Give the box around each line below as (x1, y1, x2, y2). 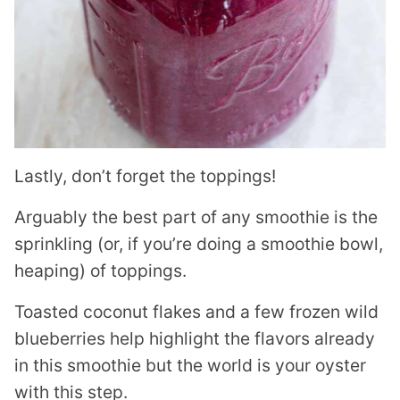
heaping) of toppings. (14, 260, 187, 282)
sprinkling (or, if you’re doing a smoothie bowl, (14, 233, 383, 255)
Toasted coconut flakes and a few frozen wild (14, 301, 379, 323)
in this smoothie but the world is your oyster (14, 354, 366, 377)
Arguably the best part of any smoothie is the (14, 206, 378, 229)
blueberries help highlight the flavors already (14, 328, 375, 350)
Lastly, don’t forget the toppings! (14, 165, 276, 187)
